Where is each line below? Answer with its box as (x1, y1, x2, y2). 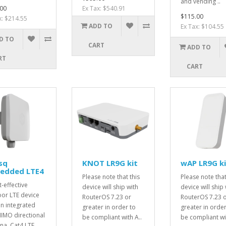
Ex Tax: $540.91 (82, 4, 126, 13)
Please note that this (82, 172, 140, 181)
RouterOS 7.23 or (82, 192, 131, 201)
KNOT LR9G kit (82, 157, 138, 168)
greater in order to (82, 202, 136, 211)
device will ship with (82, 182, 138, 191)
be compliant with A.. (82, 212, 142, 221)
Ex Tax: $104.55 (180, 22, 224, 31)
